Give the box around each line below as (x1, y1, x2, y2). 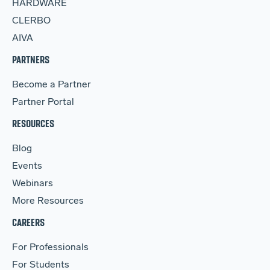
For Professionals (12, 243, 89, 253)
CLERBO (12, 16, 51, 27)
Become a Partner (12, 80, 91, 90)
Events (12, 162, 42, 172)
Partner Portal (12, 98, 74, 108)
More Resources (12, 196, 84, 207)
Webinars (12, 179, 53, 189)
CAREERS (12, 216, 45, 229)
